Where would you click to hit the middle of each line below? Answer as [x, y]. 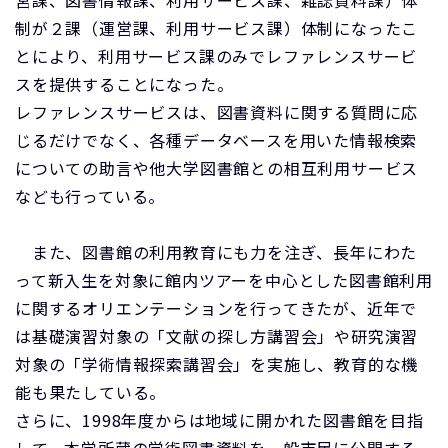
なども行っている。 [90, 196]
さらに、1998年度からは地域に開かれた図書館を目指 [219, 420]
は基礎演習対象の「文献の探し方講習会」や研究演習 [217, 336]
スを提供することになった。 [124, 84]
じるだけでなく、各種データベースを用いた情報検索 [216, 140]
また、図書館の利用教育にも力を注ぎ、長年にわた [216, 252]
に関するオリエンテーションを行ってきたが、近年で [216, 308]
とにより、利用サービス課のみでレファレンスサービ [216, 56]
